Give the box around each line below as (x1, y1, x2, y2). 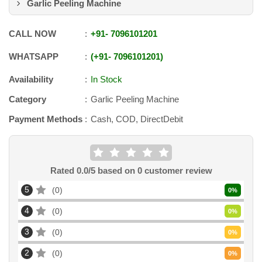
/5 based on (88, 166, 137, 175)
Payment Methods (9, 114, 82, 124)
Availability (9, 74, 53, 84)
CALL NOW (9, 29, 56, 39)
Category (9, 94, 46, 104)
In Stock (91, 74, 122, 84)
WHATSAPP (9, 51, 58, 61)
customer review (142, 166, 212, 175)
